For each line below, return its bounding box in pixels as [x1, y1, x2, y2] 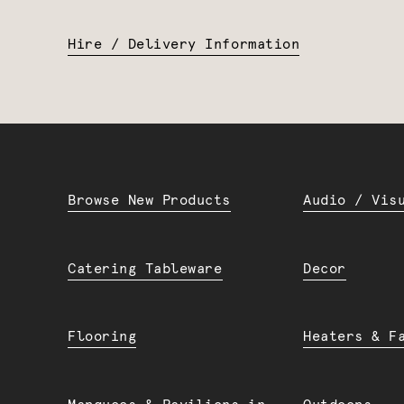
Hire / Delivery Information [68, 38, 300, 52]
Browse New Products [68, 194, 232, 208]
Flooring [68, 330, 137, 344]
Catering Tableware [68, 262, 223, 276]
